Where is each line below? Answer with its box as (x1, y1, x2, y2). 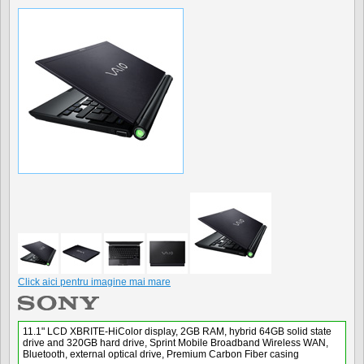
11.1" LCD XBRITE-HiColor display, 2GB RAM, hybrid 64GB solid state (23, 326, 331, 337)
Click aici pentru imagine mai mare (18, 276, 171, 288)
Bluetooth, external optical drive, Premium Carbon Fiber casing (23, 349, 299, 360)
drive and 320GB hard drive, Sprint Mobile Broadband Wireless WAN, (23, 337, 328, 349)
